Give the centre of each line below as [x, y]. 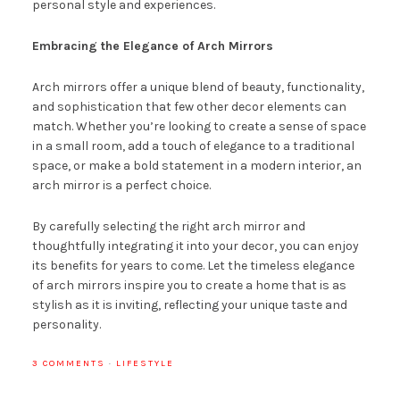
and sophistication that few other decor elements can [189, 107]
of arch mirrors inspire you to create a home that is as [189, 286]
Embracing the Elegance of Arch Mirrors [152, 46]
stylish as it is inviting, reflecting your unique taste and [189, 305]
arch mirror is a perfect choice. [121, 186]
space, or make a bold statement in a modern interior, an [196, 166]
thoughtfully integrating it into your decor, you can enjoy [195, 246]
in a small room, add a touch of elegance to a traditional [193, 146]
